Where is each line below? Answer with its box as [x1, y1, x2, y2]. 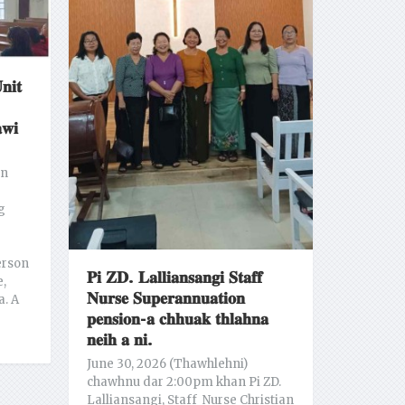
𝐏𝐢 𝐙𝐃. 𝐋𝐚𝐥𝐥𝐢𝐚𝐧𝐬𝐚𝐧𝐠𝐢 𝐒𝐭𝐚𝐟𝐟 [86, 268, 262, 288]
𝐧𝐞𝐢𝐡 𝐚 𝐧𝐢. [86, 330, 153, 351]
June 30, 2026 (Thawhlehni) [86, 356, 248, 372]
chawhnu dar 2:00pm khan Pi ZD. [86, 374, 281, 391]
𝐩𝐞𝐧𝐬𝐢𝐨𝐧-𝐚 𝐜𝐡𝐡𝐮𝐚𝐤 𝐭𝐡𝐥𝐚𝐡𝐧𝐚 [86, 309, 268, 330]
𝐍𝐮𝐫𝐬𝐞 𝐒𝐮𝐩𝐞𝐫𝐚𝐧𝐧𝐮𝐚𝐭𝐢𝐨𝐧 [86, 288, 245, 309]
